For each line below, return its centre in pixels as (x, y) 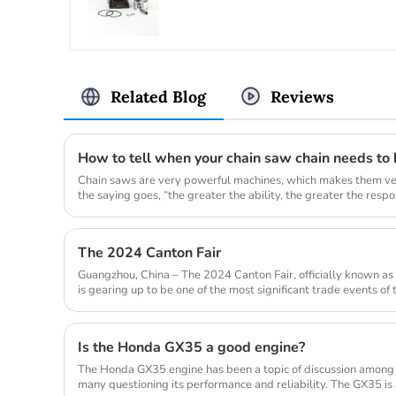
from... (94, 305)
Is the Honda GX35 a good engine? (191, 347)
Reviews (302, 97)
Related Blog (158, 97)
